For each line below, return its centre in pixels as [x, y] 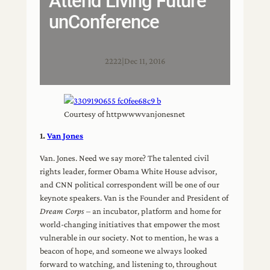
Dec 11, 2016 [145, 61]
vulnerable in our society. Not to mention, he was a [130, 237]
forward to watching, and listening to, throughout [129, 264]
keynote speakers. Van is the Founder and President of [134, 197]
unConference [104, 22]
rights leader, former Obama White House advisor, [129, 171]
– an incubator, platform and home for [153, 211]
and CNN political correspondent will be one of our [130, 184]
